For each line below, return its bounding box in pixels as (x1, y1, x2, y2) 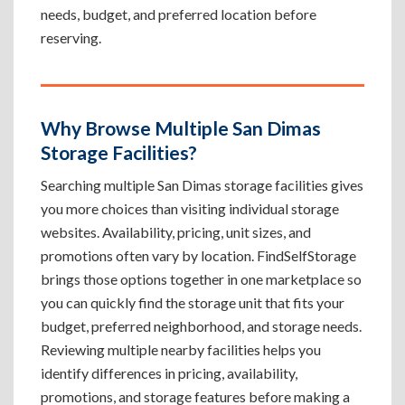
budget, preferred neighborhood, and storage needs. (41, 317, 362, 334)
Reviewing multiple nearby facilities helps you (41, 341, 321, 358)
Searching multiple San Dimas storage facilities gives (41, 176, 363, 193)
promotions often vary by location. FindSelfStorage (41, 247, 356, 264)
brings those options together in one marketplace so (41, 270, 362, 287)
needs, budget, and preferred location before (41, 5, 316, 23)
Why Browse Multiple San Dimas (41, 117, 321, 139)
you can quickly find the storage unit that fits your (41, 294, 344, 311)
